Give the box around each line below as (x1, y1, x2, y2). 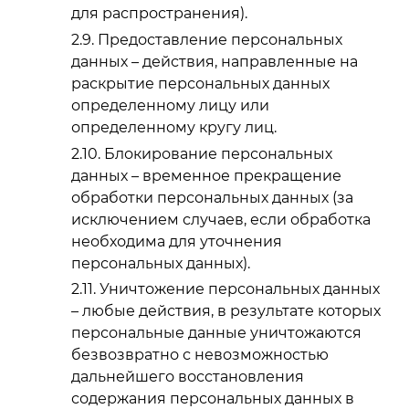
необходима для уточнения (71, 232, 282, 250)
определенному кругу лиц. (71, 118, 277, 136)
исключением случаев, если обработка (71, 210, 371, 228)
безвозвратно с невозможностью (71, 346, 329, 364)
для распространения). (71, 4, 247, 22)
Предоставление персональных (98, 30, 342, 48)
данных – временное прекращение (71, 166, 341, 184)
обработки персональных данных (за (71, 188, 353, 206)
